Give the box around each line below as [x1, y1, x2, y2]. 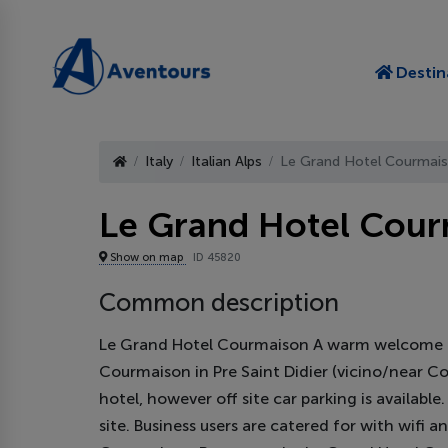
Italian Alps [191, 153, 262, 171]
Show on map [107, 249, 186, 264]
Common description [99, 287, 339, 317]
